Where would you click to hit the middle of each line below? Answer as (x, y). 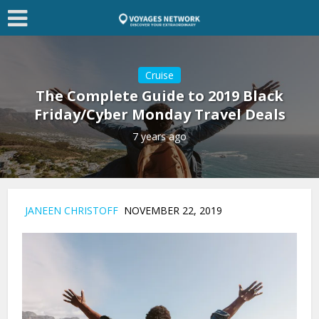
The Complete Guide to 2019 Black (159, 96)
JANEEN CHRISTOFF (72, 210)
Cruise (159, 75)
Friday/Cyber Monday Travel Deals (159, 114)
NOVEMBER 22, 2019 (171, 210)
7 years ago (159, 136)
